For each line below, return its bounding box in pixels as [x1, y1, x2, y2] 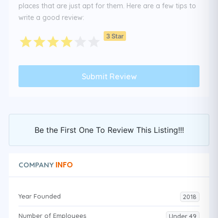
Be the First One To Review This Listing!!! [34, 125, 184, 135]
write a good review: [18, 13, 84, 22]
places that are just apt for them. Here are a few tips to [18, 1, 196, 10]
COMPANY [18, 160, 54, 169]
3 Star [106, 32, 124, 40]
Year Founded [18, 192, 61, 200]
